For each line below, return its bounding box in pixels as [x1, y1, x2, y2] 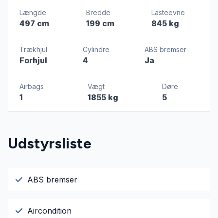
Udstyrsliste [8, 134, 91, 153]
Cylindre [82, 45, 109, 54]
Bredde [86, 8, 110, 17]
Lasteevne [151, 8, 185, 17]
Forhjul [19, 55, 47, 66]
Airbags [19, 82, 44, 91]
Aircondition [27, 206, 72, 216]
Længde [19, 8, 46, 17]
